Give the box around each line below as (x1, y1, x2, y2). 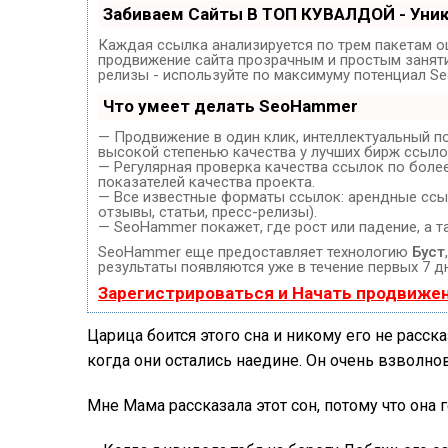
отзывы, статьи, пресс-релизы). (98, 202, 317, 221)
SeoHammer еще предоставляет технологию (98, 242, 412, 261)
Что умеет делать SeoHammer (103, 95, 358, 116)
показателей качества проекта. (98, 172, 315, 191)
